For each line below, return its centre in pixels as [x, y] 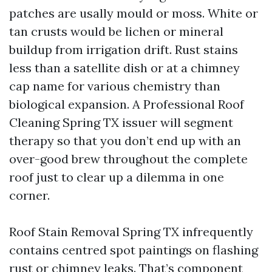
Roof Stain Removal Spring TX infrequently [131, 232]
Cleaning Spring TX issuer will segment [121, 122]
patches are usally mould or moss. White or [134, 13]
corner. [29, 195]
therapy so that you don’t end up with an [125, 141]
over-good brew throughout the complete [128, 159]
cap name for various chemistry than [115, 86]
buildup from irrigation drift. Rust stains [124, 49]
